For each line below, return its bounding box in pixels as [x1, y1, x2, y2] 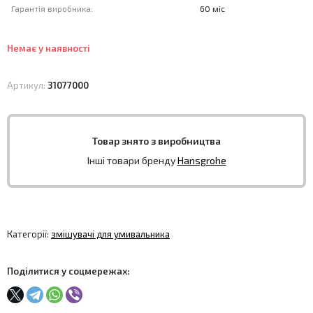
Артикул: [7, 80, 48, 91]
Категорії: [7, 228, 51, 240]
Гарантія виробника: [11, 3, 93, 13]
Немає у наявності [7, 43, 90, 54]
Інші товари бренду [87, 154, 177, 166]
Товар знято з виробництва [92, 135, 221, 147]
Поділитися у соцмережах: [7, 265, 130, 277]
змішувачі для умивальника [51, 228, 170, 240]
